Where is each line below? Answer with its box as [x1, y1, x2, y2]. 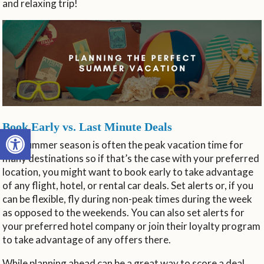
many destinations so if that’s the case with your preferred [2, 151, 260, 164]
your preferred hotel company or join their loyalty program [2, 219, 261, 232]
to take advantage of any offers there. [2, 233, 173, 246]
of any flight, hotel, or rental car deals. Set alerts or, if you [2, 179, 254, 192]
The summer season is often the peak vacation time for [2, 138, 244, 151]
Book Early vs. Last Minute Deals [2, 120, 173, 133]
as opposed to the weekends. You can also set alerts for [2, 206, 245, 219]
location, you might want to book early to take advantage [2, 165, 254, 178]
